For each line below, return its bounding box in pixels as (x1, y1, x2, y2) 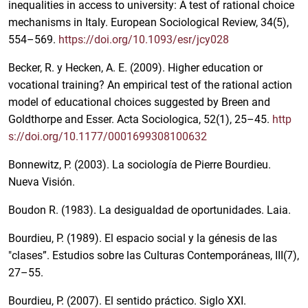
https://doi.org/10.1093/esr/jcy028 (58, 33, 229, 47)
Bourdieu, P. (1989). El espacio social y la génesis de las (8, 232, 277, 245)
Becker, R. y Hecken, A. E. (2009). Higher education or (8, 61, 263, 75)
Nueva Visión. (8, 175, 75, 189)
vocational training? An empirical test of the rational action (8, 78, 292, 92)
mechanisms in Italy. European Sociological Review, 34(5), (8, 16, 289, 30)
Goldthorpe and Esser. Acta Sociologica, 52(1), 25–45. (8, 113, 272, 126)
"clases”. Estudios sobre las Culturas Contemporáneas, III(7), (8, 249, 299, 263)
